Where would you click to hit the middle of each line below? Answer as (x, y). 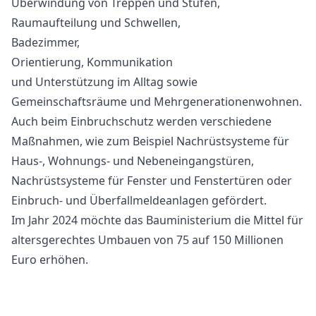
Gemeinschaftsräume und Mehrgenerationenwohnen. (157, 102)
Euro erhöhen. (50, 260)
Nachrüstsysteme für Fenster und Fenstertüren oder (152, 181)
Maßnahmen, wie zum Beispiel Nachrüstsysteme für (150, 141)
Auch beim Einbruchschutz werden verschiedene (141, 121)
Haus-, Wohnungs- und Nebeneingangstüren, (133, 161)
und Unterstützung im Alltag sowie (104, 82)
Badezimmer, (45, 42)
